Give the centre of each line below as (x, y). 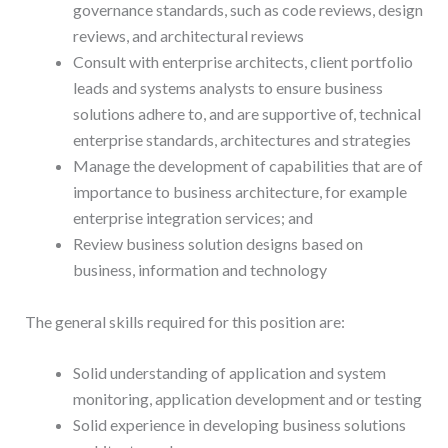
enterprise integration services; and (192, 218)
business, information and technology (199, 270)
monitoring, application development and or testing (247, 399)
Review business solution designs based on (217, 244)
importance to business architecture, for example (239, 192)
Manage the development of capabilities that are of (247, 166)
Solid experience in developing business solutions (239, 425)
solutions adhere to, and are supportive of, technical (246, 114)
